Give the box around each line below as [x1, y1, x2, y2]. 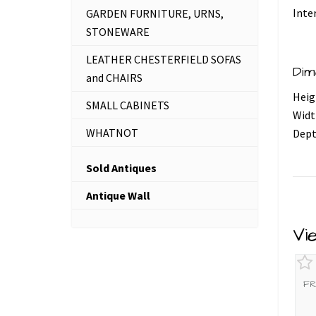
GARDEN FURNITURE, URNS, [86, 6, 224, 20]
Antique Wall [86, 188, 150, 202]
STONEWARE [86, 25, 150, 39]
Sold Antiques [86, 160, 157, 175]
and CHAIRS [86, 71, 142, 85]
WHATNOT [86, 126, 138, 140]
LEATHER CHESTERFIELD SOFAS [86, 52, 241, 66]
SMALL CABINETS [86, 98, 169, 112]
